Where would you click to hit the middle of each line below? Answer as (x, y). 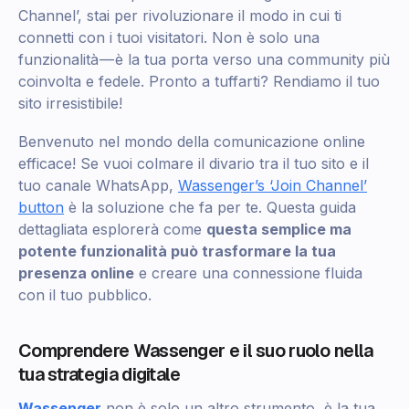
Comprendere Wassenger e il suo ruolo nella (196, 351)
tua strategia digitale (100, 375)
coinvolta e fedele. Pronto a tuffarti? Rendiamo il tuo (199, 82)
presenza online (76, 273)
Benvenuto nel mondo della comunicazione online (192, 142)
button (41, 208)
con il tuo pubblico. (85, 295)
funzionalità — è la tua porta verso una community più (204, 60)
